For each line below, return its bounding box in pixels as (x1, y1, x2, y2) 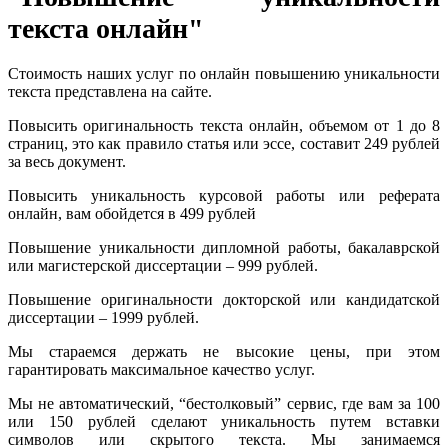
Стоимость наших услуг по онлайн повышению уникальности (8, 65, 440, 83)
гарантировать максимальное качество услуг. (8, 361, 315, 379)
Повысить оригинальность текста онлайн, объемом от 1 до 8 (8, 117, 440, 135)
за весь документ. (8, 153, 126, 171)
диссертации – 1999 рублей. (8, 309, 199, 327)
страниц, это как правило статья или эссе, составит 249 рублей (8, 135, 440, 153)
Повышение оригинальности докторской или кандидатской (8, 291, 440, 309)
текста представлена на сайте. (8, 83, 212, 101)
